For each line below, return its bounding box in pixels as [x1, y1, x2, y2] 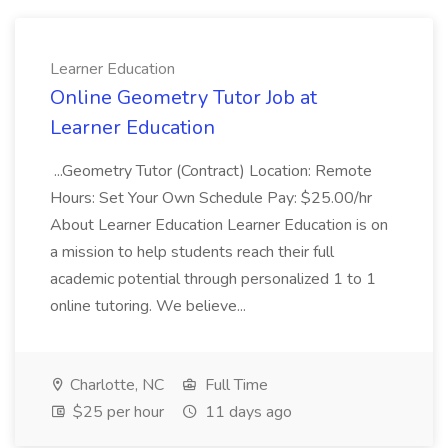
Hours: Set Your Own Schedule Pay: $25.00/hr [50, 187, 372, 209]
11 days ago [201, 401, 292, 423]
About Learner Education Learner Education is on [50, 214, 388, 236]
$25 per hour [69, 401, 164, 423]
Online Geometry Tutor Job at [50, 84, 317, 111]
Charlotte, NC [66, 374, 164, 396]
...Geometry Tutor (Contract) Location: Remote [50, 160, 372, 182]
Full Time [201, 374, 268, 396]
